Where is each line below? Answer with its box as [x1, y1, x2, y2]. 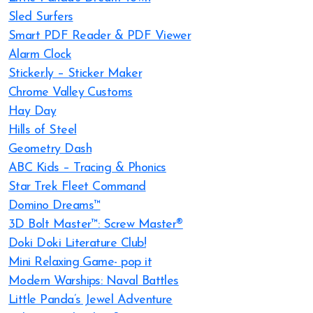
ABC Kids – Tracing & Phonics [8, 161, 166, 175]
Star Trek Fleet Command [8, 180, 146, 194]
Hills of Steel [8, 124, 77, 137]
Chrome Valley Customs [8, 86, 133, 99]
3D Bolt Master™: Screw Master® [8, 218, 183, 231]
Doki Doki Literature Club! [8, 237, 146, 250]
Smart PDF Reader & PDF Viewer [8, 29, 191, 43]
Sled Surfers [8, 10, 73, 24]
